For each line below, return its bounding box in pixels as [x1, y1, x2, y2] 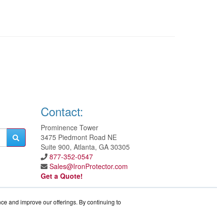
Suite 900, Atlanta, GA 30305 [40, 142, 130, 152]
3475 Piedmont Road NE [40, 132, 117, 142]
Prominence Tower [40, 123, 98, 133]
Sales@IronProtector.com [49, 161, 128, 171]
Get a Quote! [40, 171, 83, 181]
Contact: [40, 103, 83, 120]
